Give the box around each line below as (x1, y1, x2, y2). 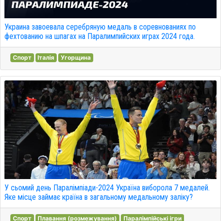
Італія (37, 54, 55, 61)
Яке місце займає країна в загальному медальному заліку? (4, 192, 193, 202)
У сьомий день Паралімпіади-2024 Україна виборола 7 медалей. (4, 183, 210, 192)
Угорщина (60, 54, 91, 61)
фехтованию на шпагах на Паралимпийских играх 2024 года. (4, 32, 195, 41)
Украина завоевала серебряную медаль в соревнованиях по (4, 22, 196, 32)
